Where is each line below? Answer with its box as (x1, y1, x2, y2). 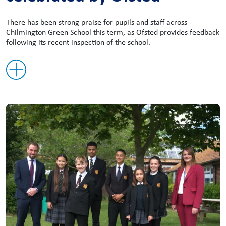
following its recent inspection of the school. (6, 37, 150, 48)
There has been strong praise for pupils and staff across (6, 17, 187, 28)
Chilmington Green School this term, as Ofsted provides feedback (6, 27, 219, 38)
